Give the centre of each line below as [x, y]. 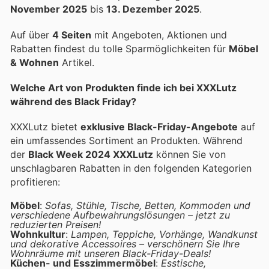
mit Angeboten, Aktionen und [159, 35]
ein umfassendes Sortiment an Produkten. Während [126, 140]
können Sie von [189, 154]
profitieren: [35, 182]
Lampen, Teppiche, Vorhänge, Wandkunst [164, 234]
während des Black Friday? [73, 101]
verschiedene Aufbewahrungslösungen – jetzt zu [120, 215]
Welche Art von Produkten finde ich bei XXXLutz [123, 87]
